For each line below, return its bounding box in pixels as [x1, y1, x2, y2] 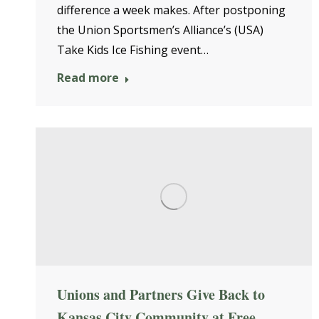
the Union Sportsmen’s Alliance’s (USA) [57, 22, 263, 38]
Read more [57, 70, 119, 85]
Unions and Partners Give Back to [57, 284, 265, 305]
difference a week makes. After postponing [57, 2, 286, 18]
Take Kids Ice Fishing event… [57, 42, 209, 58]
